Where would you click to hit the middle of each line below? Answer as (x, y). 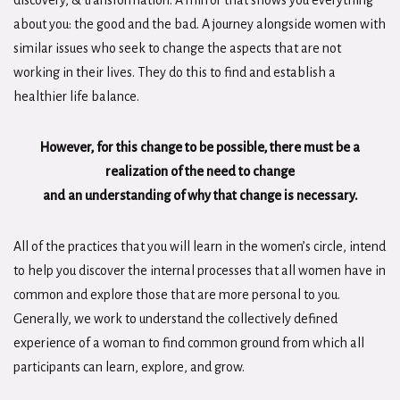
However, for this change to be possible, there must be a (200, 147)
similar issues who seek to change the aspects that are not (177, 48)
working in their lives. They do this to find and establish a (175, 72)
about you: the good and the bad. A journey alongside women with (200, 24)
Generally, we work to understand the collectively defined (175, 319)
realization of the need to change (200, 171)
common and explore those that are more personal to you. (177, 295)
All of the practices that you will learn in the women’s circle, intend (200, 246)
